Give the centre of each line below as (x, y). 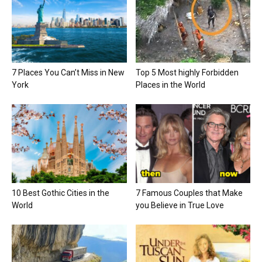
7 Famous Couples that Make (189, 193)
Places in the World (170, 85)
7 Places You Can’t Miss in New (68, 72)
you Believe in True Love (180, 205)
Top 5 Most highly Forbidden (187, 72)
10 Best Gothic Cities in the (61, 193)
